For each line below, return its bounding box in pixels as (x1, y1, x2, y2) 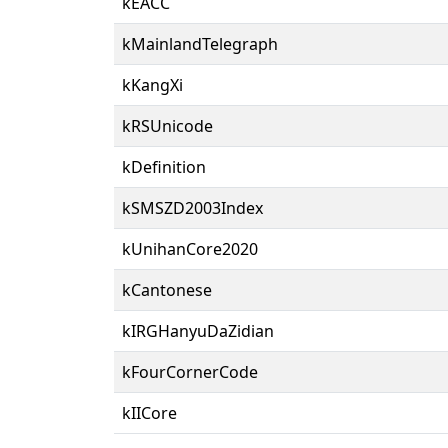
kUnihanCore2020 (122, 237, 258, 260)
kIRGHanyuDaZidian (122, 319, 274, 342)
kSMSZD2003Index (122, 196, 263, 219)
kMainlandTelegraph (122, 32, 278, 55)
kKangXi (122, 73, 183, 96)
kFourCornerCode (122, 360, 258, 383)
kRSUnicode (122, 114, 213, 137)
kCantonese (122, 278, 212, 301)
